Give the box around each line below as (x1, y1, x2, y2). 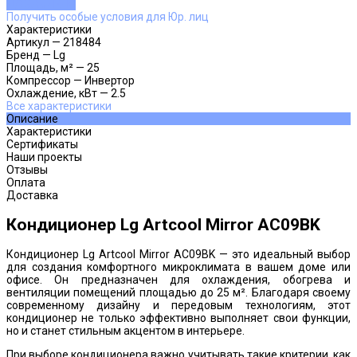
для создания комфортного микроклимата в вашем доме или (6, 261, 351, 274)
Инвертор (84, 73, 135, 87)
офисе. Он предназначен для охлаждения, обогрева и (6, 273, 351, 287)
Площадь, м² (6, 61, 73, 74)
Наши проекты (6, 150, 82, 163)
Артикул (6, 35, 49, 49)
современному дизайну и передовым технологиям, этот (6, 299, 351, 312)
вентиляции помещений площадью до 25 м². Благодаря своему (6, 286, 351, 300)
